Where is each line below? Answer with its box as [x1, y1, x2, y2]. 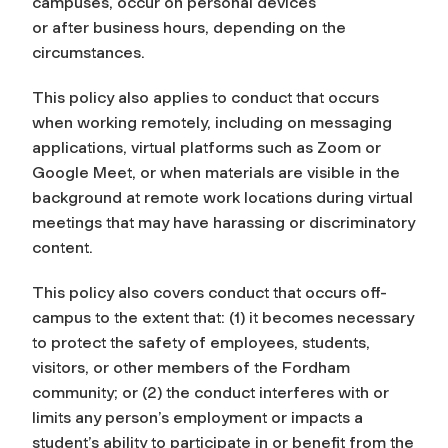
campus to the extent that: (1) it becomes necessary [32, 307, 414, 327]
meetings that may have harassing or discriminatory [32, 212, 415, 232]
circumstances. [32, 42, 145, 62]
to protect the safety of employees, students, [32, 332, 370, 352]
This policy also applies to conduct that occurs [32, 87, 379, 107]
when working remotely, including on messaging [32, 112, 392, 132]
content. [32, 237, 93, 257]
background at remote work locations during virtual [32, 187, 413, 207]
